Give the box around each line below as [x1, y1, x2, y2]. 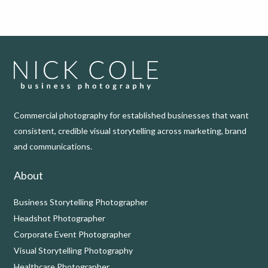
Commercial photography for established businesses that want [13, 109, 249, 120]
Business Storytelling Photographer [13, 196, 148, 207]
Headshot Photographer [13, 212, 105, 223]
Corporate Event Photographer [13, 229, 131, 239]
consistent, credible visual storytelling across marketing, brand [13, 125, 246, 136]
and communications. [13, 141, 92, 151]
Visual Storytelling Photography [13, 245, 133, 255]
